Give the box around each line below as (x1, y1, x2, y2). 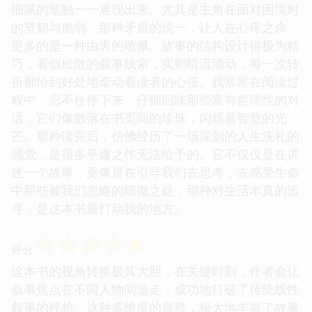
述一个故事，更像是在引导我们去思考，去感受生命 (11, 163, 299, 180)
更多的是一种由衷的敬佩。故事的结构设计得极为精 (11, 36, 299, 54)
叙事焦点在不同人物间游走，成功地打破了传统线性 (11, 280, 299, 297)
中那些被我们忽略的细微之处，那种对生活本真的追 (11, 181, 299, 198)
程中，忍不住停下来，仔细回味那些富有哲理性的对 (11, 91, 299, 108)
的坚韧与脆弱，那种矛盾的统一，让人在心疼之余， (11, 18, 299, 36)
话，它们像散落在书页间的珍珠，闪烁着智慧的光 (11, 109, 287, 126)
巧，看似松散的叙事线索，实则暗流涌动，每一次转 (11, 54, 299, 72)
